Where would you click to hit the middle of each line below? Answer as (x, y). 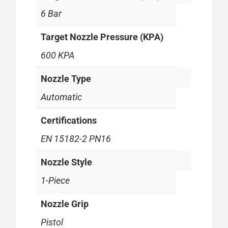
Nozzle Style (67, 162)
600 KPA (58, 55)
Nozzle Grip (65, 204)
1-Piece (55, 180)
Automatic (62, 97)
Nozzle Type (66, 78)
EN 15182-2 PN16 (76, 138)
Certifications (69, 120)
